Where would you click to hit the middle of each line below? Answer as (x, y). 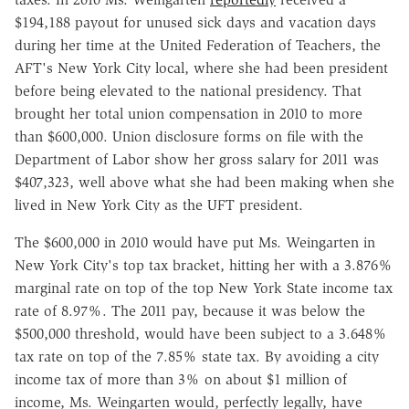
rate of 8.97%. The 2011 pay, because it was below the (190, 311)
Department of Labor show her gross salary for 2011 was (197, 160)
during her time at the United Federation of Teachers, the (198, 46)
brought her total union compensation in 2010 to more (189, 114)
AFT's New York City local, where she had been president (201, 68)
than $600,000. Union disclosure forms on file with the (189, 137)
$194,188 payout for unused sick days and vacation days (195, 23)
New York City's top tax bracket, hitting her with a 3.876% (204, 266)
